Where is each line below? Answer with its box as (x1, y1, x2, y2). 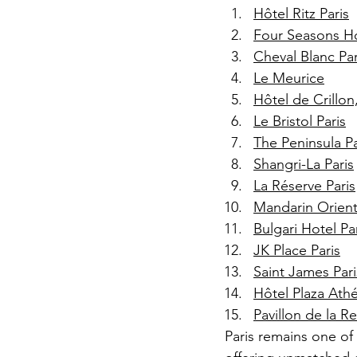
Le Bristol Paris (253, 112, 346, 130)
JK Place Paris (253, 241, 340, 259)
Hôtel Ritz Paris (253, 4, 349, 22)
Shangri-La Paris (253, 155, 354, 173)
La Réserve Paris (253, 176, 355, 194)
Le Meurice (253, 69, 324, 87)
